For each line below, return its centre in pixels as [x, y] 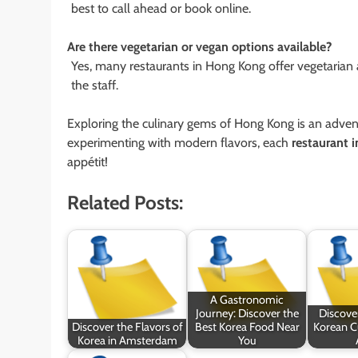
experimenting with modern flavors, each [179, 142]
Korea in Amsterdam [127, 340]
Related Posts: [125, 202]
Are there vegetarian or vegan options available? [199, 46]
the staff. [94, 85]
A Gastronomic [247, 299]
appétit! [88, 161]
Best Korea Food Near [247, 326]
